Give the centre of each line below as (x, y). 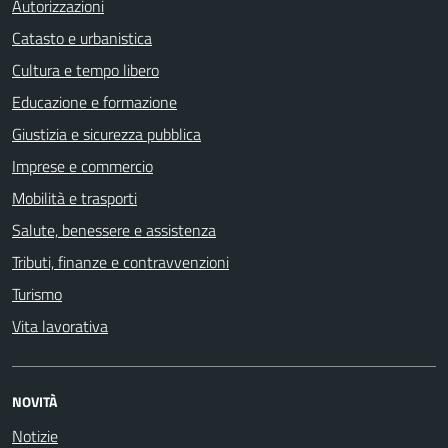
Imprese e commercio (82, 166)
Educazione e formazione (94, 102)
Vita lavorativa (60, 326)
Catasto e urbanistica (82, 38)
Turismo (37, 294)
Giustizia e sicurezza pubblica (106, 134)
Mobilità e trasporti (74, 198)
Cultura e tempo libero (85, 70)
